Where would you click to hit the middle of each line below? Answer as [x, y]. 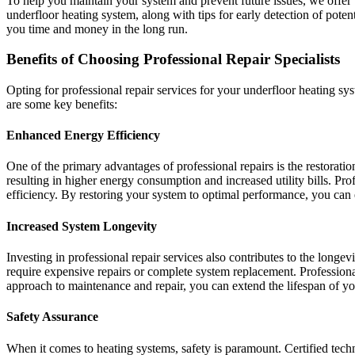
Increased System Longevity [82, 226]
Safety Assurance [52, 317]
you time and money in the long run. [97, 29]
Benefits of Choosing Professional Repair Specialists [173, 59]
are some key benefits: [62, 104]
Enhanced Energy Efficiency [83, 136]
